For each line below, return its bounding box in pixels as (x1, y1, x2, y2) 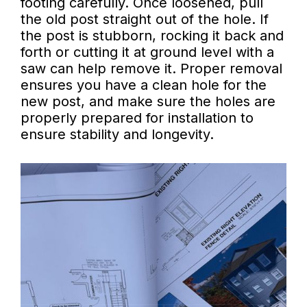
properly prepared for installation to (21, 110, 254, 127)
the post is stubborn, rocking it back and (21, 27, 284, 45)
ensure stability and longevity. (21, 126, 214, 143)
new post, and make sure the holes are (21, 93, 275, 110)
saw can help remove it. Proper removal (21, 60, 282, 77)
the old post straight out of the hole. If (21, 11, 269, 28)
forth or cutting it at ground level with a (21, 44, 274, 61)
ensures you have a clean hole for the (21, 77, 267, 94)
